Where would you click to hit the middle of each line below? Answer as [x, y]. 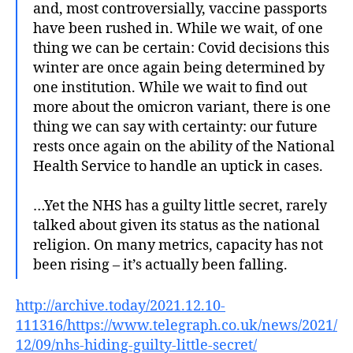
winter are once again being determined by [179, 68]
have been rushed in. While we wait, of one [178, 28]
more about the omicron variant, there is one [182, 107]
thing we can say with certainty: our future [175, 127]
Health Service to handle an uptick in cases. [178, 166]
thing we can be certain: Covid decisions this [181, 48]
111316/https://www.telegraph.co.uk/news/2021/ [176, 326]
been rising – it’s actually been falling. [160, 265]
